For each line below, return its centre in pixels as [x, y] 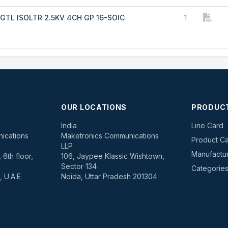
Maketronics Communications [110, 136]
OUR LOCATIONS [94, 107]
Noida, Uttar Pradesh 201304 [109, 176]
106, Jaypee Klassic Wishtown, [113, 156]
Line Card [207, 125]
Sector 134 [79, 166]
